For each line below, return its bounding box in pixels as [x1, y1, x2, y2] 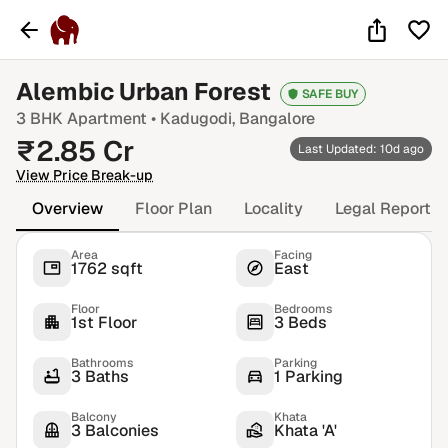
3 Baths [71, 366, 129, 387]
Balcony [71, 409, 117, 425]
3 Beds [274, 312, 327, 333]
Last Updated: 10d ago [298, 141, 424, 157]
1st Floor [71, 312, 137, 333]
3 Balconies [71, 420, 159, 441]
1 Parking [274, 366, 343, 387]
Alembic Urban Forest [16, 76, 271, 107]
